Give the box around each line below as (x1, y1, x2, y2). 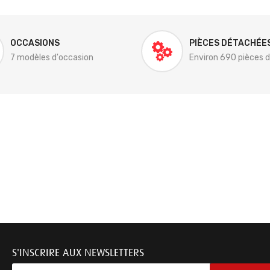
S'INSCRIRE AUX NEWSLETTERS (12, 246, 144, 259)
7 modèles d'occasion (10, 52, 93, 63)
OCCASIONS (10, 38, 60, 48)
